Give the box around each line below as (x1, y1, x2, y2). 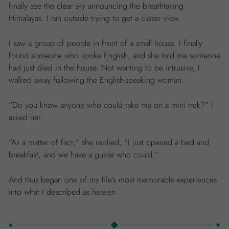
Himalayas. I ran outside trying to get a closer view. (9, 12, 181, 24)
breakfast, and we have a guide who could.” (9, 149, 158, 161)
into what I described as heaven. (9, 186, 118, 198)
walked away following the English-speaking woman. (9, 74, 184, 86)
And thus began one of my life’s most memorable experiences (9, 174, 217, 186)
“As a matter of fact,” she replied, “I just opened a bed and (9, 136, 209, 148)
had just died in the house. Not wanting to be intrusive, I (9, 62, 200, 74)
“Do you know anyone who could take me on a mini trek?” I (9, 99, 213, 111)
